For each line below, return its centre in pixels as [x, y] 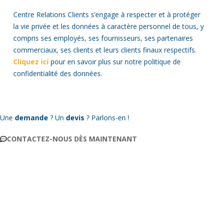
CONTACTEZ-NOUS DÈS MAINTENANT [72, 139]
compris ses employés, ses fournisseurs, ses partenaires [103, 38]
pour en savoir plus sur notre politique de [115, 61]
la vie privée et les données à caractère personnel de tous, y [108, 26]
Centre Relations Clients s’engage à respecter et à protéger [107, 14]
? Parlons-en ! [107, 118]
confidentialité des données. [57, 73]
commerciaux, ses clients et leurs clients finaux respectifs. [105, 50]
